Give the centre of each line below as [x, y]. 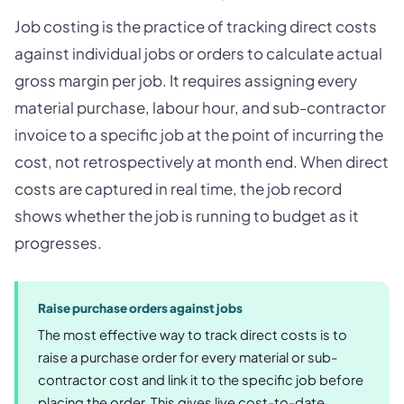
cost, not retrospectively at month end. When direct [202, 161]
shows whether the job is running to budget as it [187, 215]
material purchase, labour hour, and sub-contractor [200, 107]
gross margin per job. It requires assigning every [186, 80]
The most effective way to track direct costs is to [193, 334]
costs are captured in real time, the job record [178, 188]
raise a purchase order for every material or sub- [188, 357]
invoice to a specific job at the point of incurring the [199, 134]
